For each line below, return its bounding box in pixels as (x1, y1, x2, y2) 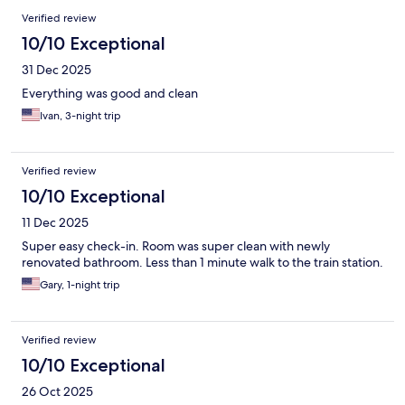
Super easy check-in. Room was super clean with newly (22, 238, 330, 255)
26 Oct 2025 (22, 383, 93, 400)
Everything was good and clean (22, 85, 198, 102)
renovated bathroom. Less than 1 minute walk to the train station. (22, 254, 383, 271)
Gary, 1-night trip (40, 278, 120, 293)
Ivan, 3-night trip (40, 108, 121, 124)
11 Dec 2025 (22, 214, 89, 231)
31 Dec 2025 (22, 61, 91, 79)
